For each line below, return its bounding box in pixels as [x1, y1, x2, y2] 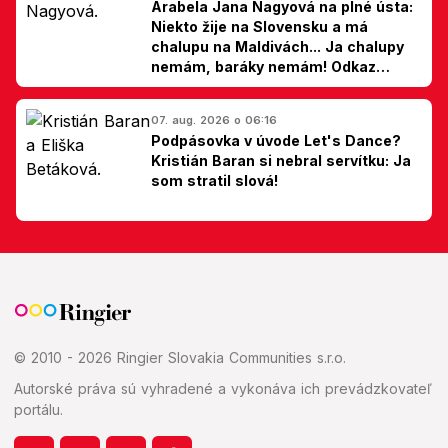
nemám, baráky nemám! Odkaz [151, 58, 376, 75]
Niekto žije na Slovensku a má [151, 18, 368, 35]
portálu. [14, 401, 63, 419]
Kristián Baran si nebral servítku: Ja [151, 152, 411, 169]
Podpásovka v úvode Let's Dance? [151, 132, 401, 149]
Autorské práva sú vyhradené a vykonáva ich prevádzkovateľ [14, 380, 432, 398]
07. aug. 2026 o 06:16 [151, 113, 277, 127]
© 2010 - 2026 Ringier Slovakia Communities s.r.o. [14, 349, 346, 367]
